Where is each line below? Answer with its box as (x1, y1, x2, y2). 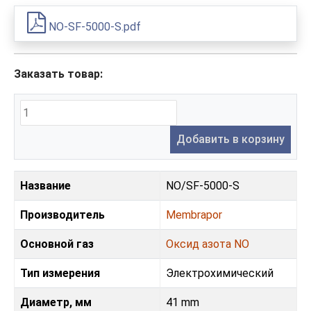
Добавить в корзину (176, 133, 285, 146)
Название (20, 179, 71, 193)
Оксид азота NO (166, 237, 249, 251)
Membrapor (166, 208, 222, 222)
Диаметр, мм (20, 296, 92, 310)
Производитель (20, 208, 105, 222)
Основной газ (20, 237, 94, 251)
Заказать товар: (14, 67, 103, 81)
